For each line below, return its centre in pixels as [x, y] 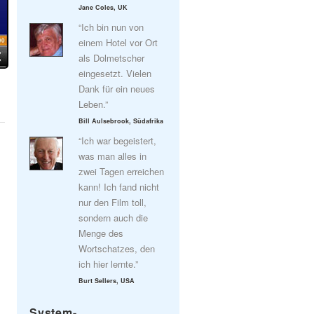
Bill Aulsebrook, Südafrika [121, 121]
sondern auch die [113, 218]
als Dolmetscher [111, 58]
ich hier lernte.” [108, 264]
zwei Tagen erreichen [121, 171]
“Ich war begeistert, [117, 141]
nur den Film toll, [112, 202]
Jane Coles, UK [103, 7]
